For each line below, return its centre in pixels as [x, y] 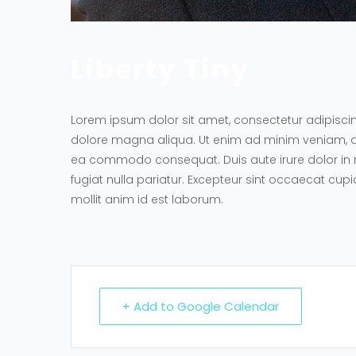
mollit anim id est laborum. [147, 199]
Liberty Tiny [160, 70]
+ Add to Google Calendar [201, 306]
